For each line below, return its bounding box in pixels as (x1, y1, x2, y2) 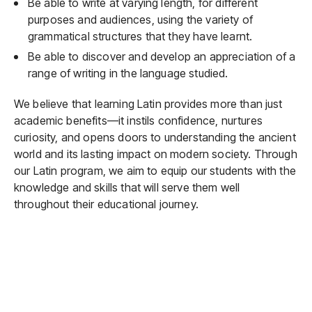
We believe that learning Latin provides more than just (14, 97, 283, 111)
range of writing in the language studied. (28, 66, 228, 80)
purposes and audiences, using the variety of (28, 13, 253, 26)
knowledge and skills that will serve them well (14, 180, 240, 194)
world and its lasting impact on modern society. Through (14, 147, 297, 161)
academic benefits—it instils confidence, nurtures (14, 114, 263, 127)
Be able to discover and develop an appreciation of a (28, 49, 296, 63)
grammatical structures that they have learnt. (28, 29, 253, 43)
